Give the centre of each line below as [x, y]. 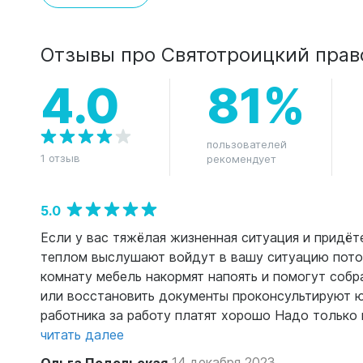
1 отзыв [60, 158]
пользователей [247, 144]
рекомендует [241, 159]
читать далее [82, 335]
